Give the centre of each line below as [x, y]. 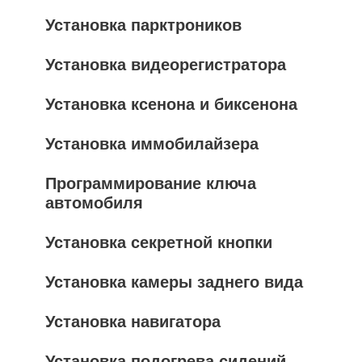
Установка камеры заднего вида [174, 282]
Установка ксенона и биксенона [171, 104]
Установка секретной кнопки [159, 242]
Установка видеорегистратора [166, 64]
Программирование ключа [151, 183]
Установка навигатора [133, 321]
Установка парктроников [143, 25]
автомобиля [94, 202]
